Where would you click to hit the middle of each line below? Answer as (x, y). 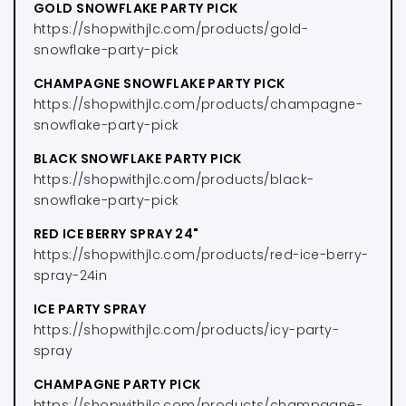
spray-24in (71, 275)
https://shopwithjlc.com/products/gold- (171, 29)
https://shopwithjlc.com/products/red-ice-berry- (201, 254)
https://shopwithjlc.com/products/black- (174, 179)
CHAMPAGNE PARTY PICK (117, 384)
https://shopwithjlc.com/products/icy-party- (187, 329)
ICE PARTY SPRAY (90, 309)
